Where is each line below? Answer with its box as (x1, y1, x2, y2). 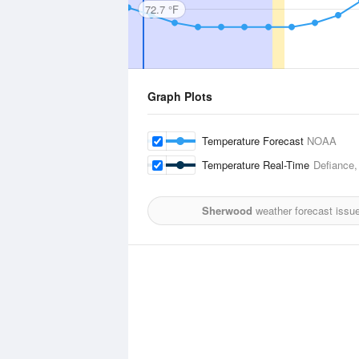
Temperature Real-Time (202, 157, 313, 172)
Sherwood (201, 203, 252, 218)
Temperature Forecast (202, 133, 307, 148)
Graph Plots (147, 88, 212, 104)
